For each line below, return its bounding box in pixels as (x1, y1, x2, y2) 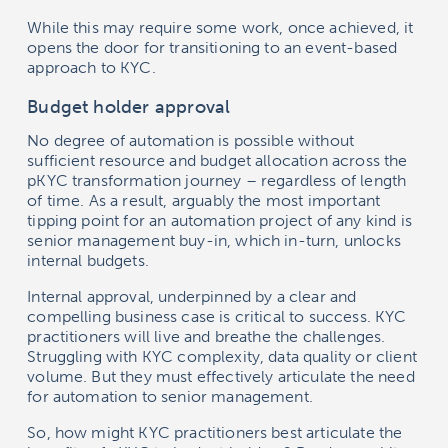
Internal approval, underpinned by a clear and (27, 287, 357, 307)
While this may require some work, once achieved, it (27, 18, 414, 38)
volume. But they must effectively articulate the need (27, 367, 415, 387)
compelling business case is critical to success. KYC (27, 307, 407, 327)
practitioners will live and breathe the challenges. (27, 327, 386, 347)
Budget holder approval (27, 95, 231, 118)
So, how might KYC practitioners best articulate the (27, 423, 403, 443)
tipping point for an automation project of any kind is (27, 211, 412, 231)
